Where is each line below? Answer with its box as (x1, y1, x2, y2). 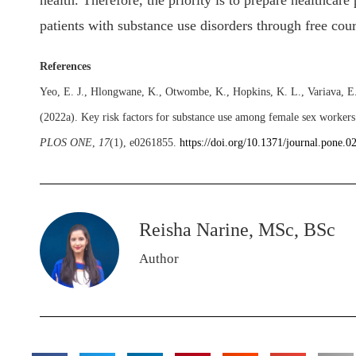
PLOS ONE (40, 137, 92, 149)
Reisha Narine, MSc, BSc (139, 219, 335, 241)
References (40, 60, 91, 73)
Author (139, 251, 179, 267)
